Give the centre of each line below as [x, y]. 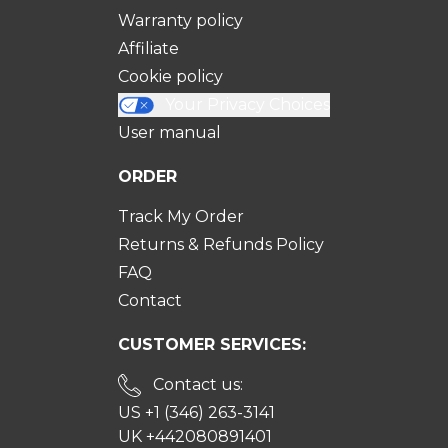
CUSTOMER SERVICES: [212, 344]
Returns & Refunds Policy [221, 244]
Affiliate [149, 48]
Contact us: [195, 384]
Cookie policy [171, 76]
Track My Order [181, 216]
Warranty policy [181, 20]
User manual [170, 132]
